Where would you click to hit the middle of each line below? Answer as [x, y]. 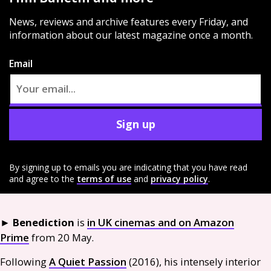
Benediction [44, 222]
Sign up [135, 124]
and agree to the [42, 178]
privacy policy [179, 178]
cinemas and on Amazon [173, 222]
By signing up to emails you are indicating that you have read [128, 167]
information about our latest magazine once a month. [131, 35]
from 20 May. [61, 237]
